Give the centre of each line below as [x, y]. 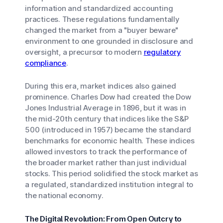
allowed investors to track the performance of [106, 152]
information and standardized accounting [99, 8]
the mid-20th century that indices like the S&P [107, 119]
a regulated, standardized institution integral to [109, 184]
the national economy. [64, 195]
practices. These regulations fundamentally [102, 19]
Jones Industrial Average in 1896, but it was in [106, 108]
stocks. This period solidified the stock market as [111, 173]
